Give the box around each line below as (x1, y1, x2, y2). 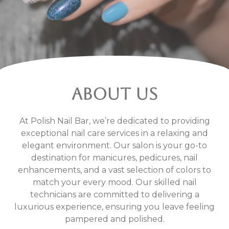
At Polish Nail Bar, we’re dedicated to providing (19, 116, 210, 126)
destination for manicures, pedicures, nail (31, 153, 198, 163)
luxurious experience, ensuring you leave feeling (14, 202, 215, 212)
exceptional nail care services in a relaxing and (21, 128, 208, 138)
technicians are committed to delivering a (30, 190, 199, 199)
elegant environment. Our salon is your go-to (22, 141, 207, 150)
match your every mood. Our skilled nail (32, 177, 197, 187)
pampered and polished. (64, 214, 165, 224)
